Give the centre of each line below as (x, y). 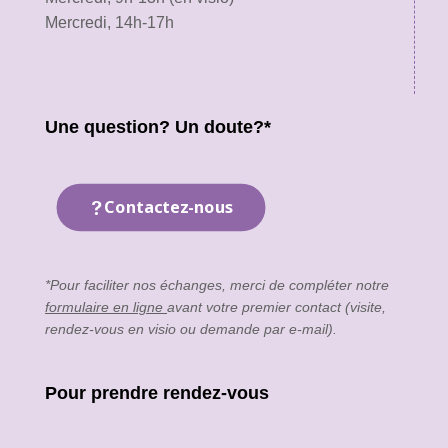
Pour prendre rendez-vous (157, 393)
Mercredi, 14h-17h (109, 22)
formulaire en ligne (106, 307)
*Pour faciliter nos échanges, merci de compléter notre (217, 285)
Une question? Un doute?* (158, 127)
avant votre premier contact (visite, (276, 307)
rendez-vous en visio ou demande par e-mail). (191, 329)
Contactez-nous (169, 207)
